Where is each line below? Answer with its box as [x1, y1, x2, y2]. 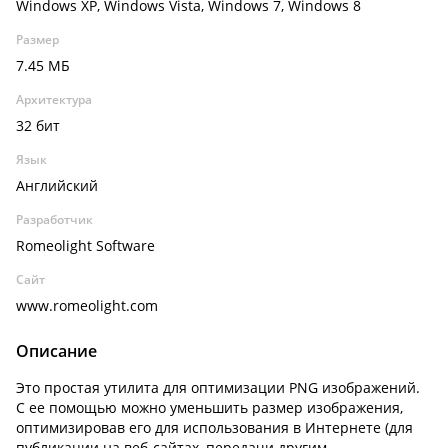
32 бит [16, 116, 60, 135]
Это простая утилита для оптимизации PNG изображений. [16, 378, 420, 397]
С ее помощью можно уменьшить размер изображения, [16, 398, 403, 417]
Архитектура [16, 91, 92, 108]
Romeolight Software [16, 236, 155, 255]
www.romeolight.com [16, 296, 158, 315]
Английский [16, 176, 98, 195]
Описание [16, 340, 97, 362]
